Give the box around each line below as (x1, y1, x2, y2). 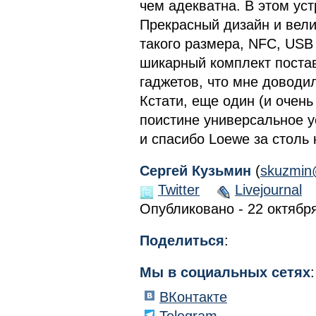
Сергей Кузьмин (140, 163, 251, 178)
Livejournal (235, 182, 302, 197)
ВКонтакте (159, 289, 227, 305)
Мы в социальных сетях (140, 265, 310, 280)
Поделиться (140, 233, 224, 248)
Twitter (158, 182, 200, 197)
